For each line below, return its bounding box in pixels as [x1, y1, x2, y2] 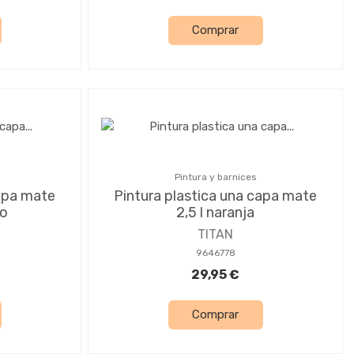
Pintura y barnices [174, 171, 257, 183]
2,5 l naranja [176, 203, 254, 221]
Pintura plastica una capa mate [114, 186, 317, 205]
